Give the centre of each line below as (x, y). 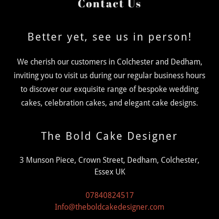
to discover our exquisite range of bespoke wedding (109, 89)
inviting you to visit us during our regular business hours (109, 76)
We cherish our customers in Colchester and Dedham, (109, 62)
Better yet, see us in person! (109, 37)
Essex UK (109, 172)
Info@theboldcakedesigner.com (109, 207)
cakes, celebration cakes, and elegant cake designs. (109, 103)
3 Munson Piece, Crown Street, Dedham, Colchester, (109, 160)
